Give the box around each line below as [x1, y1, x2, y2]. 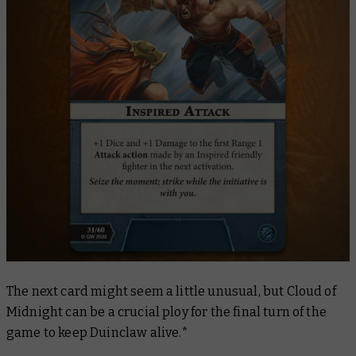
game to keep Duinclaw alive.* [6, 324, 192, 340]
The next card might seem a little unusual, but [6, 283, 287, 299]
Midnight [6, 304, 64, 319]
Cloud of [286, 283, 336, 299]
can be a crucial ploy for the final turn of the [63, 304, 327, 319]
